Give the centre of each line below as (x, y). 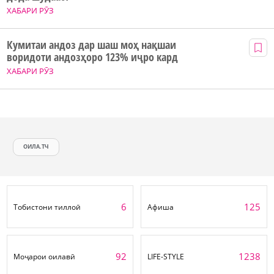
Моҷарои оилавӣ (44, 256)
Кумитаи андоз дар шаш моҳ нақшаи (91, 44)
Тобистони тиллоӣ (47, 207)
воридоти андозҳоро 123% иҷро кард (92, 57)
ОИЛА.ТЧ (36, 147)
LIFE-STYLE (166, 256)
